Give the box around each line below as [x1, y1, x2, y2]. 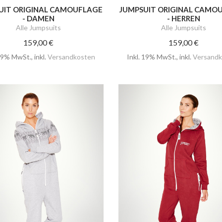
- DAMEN [22, 14, 55, 23]
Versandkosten [48, 53, 96, 61]
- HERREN [166, 14, 200, 23]
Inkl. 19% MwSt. [126, 53, 176, 61]
